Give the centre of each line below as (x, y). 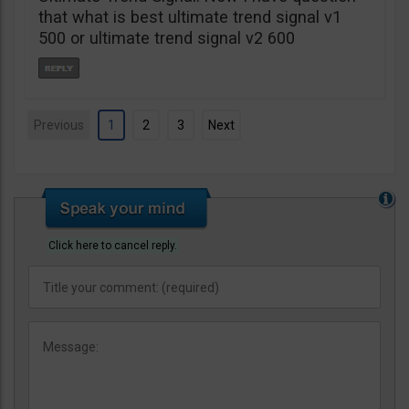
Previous (59, 126)
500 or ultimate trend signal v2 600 (167, 38)
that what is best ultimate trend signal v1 (190, 17)
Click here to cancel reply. (113, 246)
